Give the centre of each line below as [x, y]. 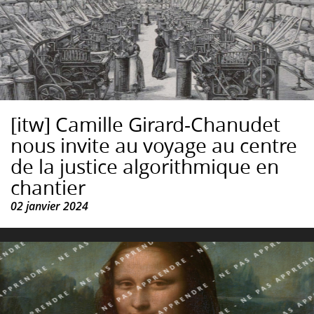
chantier [48, 188]
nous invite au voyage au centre [154, 146]
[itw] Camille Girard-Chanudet [145, 125]
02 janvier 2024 [49, 206]
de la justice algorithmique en [145, 167]
